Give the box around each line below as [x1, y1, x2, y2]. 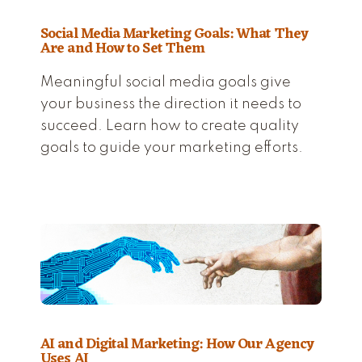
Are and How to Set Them [40, 35, 205, 61]
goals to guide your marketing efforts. [40, 140, 303, 155]
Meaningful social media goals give [40, 74, 291, 90]
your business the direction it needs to [40, 96, 301, 112]
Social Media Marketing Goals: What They [40, 20, 308, 47]
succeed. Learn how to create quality [40, 118, 299, 133]
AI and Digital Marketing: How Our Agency [40, 330, 314, 357]
